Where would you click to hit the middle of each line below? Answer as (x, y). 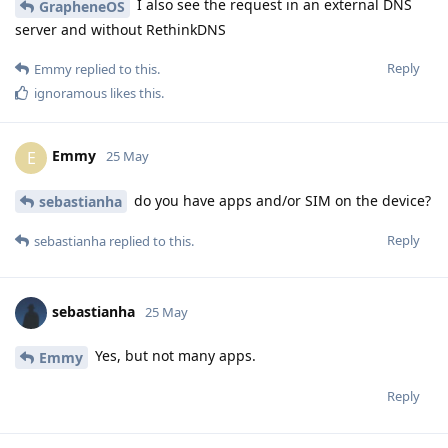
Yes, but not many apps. (173, 356)
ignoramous (70, 92)
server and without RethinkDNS (120, 29)
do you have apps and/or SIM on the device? (280, 200)
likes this (134, 92)
